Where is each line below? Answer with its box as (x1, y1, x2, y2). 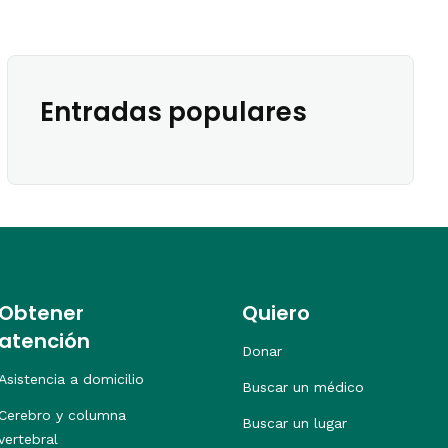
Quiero (242, 298, 310, 327)
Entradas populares (40, 93, 308, 130)
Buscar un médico (242, 378, 364, 395)
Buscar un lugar (242, 414, 347, 431)
